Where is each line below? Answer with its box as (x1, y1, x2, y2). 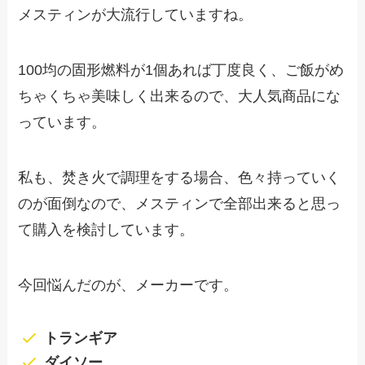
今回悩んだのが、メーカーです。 (18, 276, 239, 293)
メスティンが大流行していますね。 (18, 7, 253, 24)
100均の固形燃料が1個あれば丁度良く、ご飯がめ (18, 62, 345, 79)
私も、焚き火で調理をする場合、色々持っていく (18, 169, 341, 187)
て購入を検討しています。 (18, 222, 195, 239)
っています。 (18, 114, 107, 131)
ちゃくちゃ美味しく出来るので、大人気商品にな (18, 88, 341, 105)
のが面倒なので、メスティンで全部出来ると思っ (18, 196, 341, 213)
